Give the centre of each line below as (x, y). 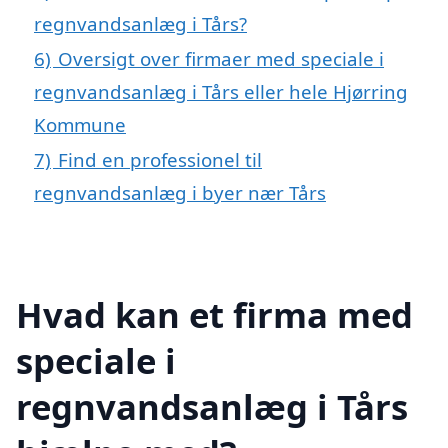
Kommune (80, 125)
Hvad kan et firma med (214, 314)
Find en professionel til (160, 160)
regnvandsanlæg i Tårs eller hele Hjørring (221, 92)
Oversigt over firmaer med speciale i (221, 59)
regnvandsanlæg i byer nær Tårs (180, 193)
